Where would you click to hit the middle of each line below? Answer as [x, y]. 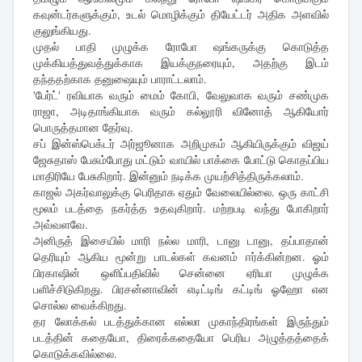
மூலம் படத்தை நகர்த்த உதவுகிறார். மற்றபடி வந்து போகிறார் [181, 208]
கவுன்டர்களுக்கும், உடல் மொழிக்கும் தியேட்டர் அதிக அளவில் [181, 15]
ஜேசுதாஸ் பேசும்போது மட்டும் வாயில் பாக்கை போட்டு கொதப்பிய [181, 160]
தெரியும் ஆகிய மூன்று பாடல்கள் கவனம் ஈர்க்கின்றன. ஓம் [181, 257]
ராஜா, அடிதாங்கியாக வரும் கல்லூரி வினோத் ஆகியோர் [181, 112]
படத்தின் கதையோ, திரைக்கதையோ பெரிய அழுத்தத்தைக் [181, 338]
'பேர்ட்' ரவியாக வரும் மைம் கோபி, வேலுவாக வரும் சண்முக [181, 95]
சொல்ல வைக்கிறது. [80, 305]
